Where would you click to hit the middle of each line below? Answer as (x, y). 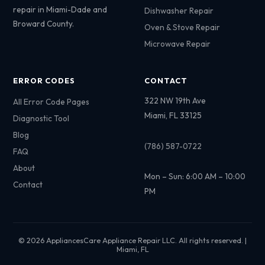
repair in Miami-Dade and (60, 9)
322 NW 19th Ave (175, 101)
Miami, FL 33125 (173, 115)
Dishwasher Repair (179, 11)
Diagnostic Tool (41, 118)
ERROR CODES (44, 80)
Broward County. (44, 24)
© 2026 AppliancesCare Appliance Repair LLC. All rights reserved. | (132, 240)
